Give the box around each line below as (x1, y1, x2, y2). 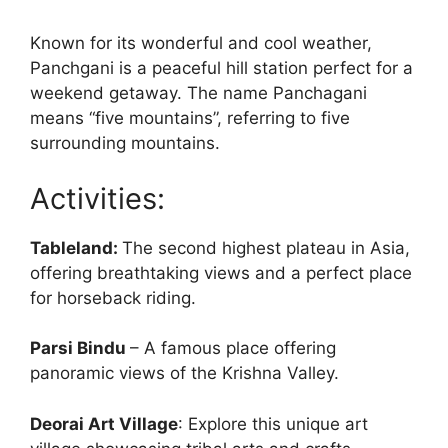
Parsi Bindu (30, 338, 130, 359)
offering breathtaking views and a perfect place (30, 262, 412, 283)
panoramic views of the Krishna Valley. (30, 363, 339, 384)
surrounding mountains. (30, 133, 220, 154)
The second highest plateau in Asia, (122, 237, 410, 258)
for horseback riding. (30, 287, 196, 308)
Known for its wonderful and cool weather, (30, 33, 372, 54)
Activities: (30, 180, 165, 216)
